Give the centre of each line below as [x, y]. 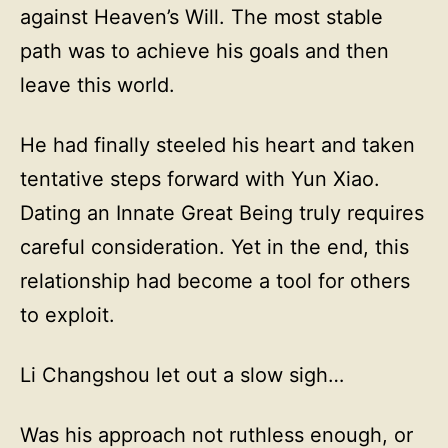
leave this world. [97, 85]
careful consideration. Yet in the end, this [214, 247]
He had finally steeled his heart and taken [217, 145]
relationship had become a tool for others [215, 281]
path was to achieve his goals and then [204, 51]
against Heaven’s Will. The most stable [201, 17]
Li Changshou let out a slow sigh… [182, 375]
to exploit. [67, 315]
